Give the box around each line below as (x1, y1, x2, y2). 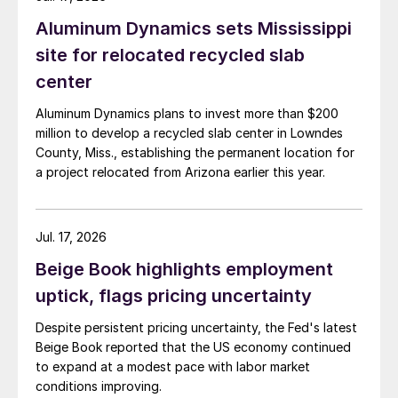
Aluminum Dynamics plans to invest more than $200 (36, 106, 338, 122)
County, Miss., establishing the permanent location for (36, 145, 354, 161)
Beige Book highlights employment (36, 259, 333, 281)
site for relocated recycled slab (36, 44, 305, 67)
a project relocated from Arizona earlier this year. (36, 164, 325, 180)
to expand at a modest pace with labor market (36, 359, 310, 375)
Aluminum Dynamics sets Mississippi (36, 18, 352, 40)
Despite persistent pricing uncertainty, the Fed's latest (36, 320, 357, 336)
